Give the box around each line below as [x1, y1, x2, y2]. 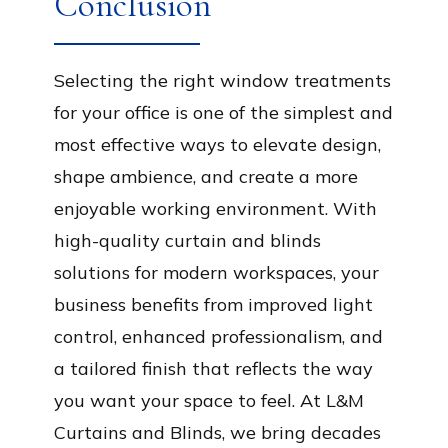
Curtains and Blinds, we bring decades [54, 420, 381, 444]
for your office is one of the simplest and [54, 100, 393, 124]
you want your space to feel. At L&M [54, 388, 364, 412]
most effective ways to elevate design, [54, 132, 381, 156]
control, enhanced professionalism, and [54, 324, 383, 348]
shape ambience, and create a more [54, 164, 358, 188]
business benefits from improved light [54, 292, 373, 316]
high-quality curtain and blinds [54, 228, 321, 252]
